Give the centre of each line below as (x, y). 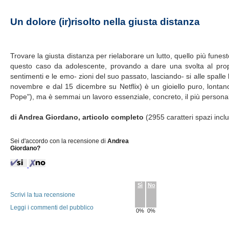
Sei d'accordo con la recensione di (59, 141)
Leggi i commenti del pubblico (52, 208)
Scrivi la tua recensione (43, 195)
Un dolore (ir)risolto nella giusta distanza (105, 22)
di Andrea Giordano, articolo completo (78, 117)
